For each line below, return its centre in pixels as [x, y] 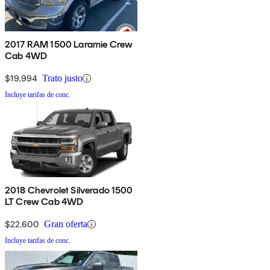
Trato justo [62, 78]
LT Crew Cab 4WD [44, 202]
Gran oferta [66, 224]
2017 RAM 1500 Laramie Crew [69, 45]
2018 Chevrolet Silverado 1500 [69, 190]
